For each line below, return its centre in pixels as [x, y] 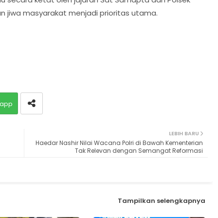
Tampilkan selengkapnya [161, 201]
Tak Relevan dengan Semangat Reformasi [139, 150]
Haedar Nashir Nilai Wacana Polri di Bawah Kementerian [119, 143]
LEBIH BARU [184, 133]
